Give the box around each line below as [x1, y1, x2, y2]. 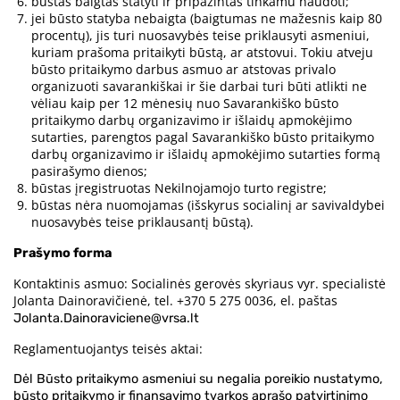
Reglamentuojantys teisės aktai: [13, 340, 203, 358]
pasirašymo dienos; [31, 162, 147, 180]
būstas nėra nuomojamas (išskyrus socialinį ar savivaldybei [31, 196, 385, 214]
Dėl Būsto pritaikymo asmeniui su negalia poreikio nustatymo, [13, 371, 383, 387]
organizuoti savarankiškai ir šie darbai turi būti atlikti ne [31, 78, 367, 96]
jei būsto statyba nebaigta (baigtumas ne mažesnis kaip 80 [31, 10, 382, 28]
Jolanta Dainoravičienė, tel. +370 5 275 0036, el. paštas [13, 292, 337, 310]
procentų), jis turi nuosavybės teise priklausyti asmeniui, [31, 27, 370, 45]
